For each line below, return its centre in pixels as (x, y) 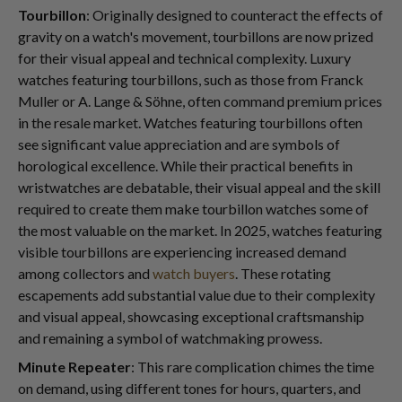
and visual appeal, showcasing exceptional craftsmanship (191, 316)
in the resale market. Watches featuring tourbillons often (190, 122)
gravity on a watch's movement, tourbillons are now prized (196, 36)
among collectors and (85, 273)
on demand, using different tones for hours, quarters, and (189, 388)
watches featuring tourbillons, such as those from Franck (191, 79)
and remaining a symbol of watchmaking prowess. (170, 337)
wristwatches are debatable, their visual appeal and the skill (199, 187)
